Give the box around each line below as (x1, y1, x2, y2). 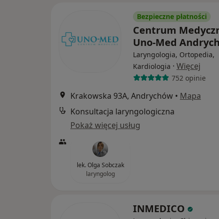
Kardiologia (133, 62, 171, 71)
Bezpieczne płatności (137, 12, 207, 21)
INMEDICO (133, 202, 187, 215)
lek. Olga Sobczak (76, 161, 124, 169)
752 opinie (171, 73, 206, 83)
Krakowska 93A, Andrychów (70, 90, 173, 101)
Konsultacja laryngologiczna (70, 106, 175, 117)
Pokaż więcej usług (70, 120, 140, 131)
